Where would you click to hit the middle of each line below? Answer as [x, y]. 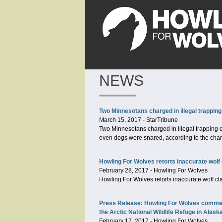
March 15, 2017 [120, 120]
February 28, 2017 [124, 170]
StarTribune [162, 120]
